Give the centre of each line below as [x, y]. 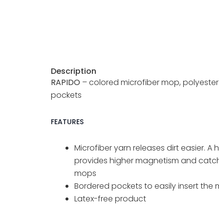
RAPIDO [66, 82]
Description [74, 71]
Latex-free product [110, 198]
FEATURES [67, 121]
